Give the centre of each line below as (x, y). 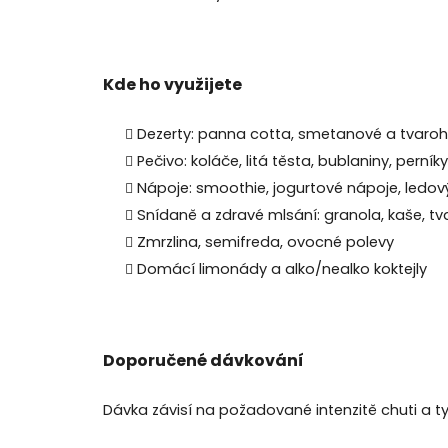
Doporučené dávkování (203, 360)
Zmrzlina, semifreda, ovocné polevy (265, 241)
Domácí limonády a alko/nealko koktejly (282, 268)
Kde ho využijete (172, 84)
